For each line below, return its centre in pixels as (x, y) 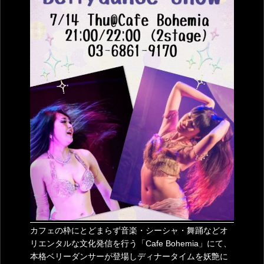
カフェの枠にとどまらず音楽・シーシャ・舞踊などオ (129, 230)
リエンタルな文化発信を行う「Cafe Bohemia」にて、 (131, 243)
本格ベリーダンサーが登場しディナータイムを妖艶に (129, 256)
